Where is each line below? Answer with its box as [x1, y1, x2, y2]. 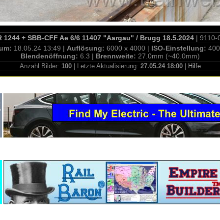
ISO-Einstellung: [151, 44, 208, 52]
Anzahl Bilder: [19, 62, 61, 70]
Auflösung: [67, 44, 107, 52]
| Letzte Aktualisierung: [71, 62, 140, 70]
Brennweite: [95, 52, 138, 60]
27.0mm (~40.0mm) [137, 52, 200, 60]
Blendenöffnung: [20, 52, 80, 60]
